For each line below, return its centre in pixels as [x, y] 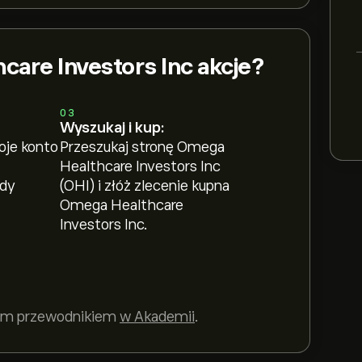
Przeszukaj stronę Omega [143, 147]
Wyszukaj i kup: [112, 128]
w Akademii [157, 317]
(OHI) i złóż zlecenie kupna [145, 186]
